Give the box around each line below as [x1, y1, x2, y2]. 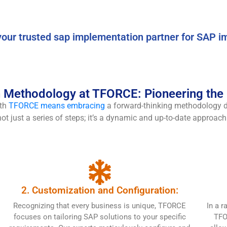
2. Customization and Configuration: [21, 184, 178, 196]
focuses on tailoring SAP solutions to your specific [13, 212, 186, 221]
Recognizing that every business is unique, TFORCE [13, 201, 186, 210]
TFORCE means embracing [9, 100, 105, 110]
